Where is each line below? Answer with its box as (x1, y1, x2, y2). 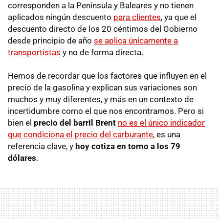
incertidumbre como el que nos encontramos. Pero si (8, 106, 204, 116)
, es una (153, 130, 180, 140)
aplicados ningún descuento (8, 12, 113, 22)
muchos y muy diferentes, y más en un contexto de (8, 94, 194, 105)
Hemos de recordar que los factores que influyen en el (8, 71, 207, 81)
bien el (8, 118, 34, 128)
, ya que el (161, 12, 197, 22)
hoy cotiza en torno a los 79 (75, 141, 180, 152)
